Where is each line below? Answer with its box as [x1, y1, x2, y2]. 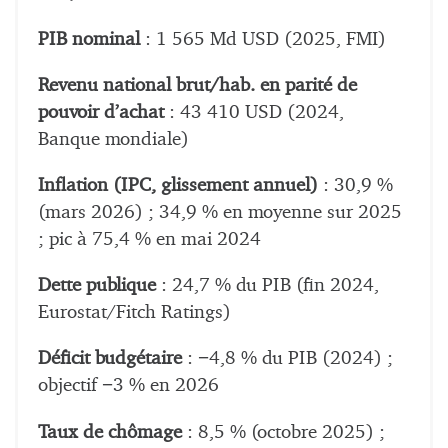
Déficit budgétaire [38, 349, 182, 369]
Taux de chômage [38, 422, 182, 442]
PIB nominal [38, 29, 140, 49]
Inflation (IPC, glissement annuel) [38, 176, 318, 196]
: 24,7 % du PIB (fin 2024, [156, 276, 379, 296]
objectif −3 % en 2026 [38, 376, 219, 396]
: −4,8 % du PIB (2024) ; [182, 349, 393, 369]
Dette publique [38, 276, 156, 296]
